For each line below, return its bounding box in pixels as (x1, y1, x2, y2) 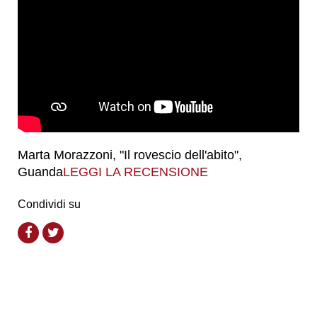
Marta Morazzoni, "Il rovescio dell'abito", (18, 147, 242, 162)
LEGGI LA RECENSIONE (63, 164, 208, 179)
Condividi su (18, 197, 81, 210)
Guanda (18, 164, 63, 179)
